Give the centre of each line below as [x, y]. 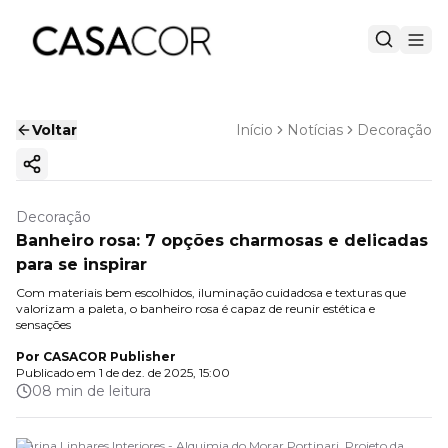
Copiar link [71, 172]
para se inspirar [81, 264]
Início [254, 130]
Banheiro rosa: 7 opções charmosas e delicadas [222, 240]
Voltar [54, 130]
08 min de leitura [91, 391]
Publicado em [56, 372]
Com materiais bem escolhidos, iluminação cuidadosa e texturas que [211, 292]
